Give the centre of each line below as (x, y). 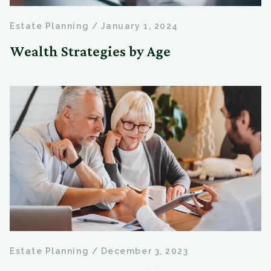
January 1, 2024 (139, 26)
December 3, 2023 (145, 251)
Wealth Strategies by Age (90, 51)
